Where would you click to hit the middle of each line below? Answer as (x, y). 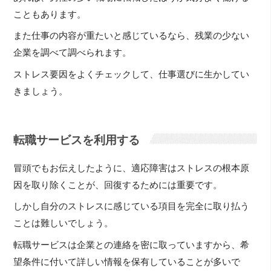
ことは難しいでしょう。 (64, 224)
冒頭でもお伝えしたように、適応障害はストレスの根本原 (132, 168)
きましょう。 (41, 91)
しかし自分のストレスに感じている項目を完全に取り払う (132, 207)
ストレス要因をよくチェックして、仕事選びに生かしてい (132, 74)
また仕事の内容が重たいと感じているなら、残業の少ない (132, 36)
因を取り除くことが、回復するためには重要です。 (118, 185)
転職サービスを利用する (77, 140)
